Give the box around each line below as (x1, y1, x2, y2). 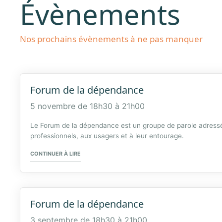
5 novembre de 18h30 (30, 101, 113, 111)
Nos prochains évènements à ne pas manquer (20, 33, 203, 45)
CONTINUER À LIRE (30, 150, 81, 157)
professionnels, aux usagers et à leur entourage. (30, 131, 184, 140)
